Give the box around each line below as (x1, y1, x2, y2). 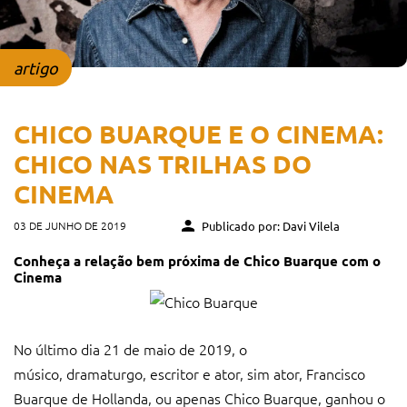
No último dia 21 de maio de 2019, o (14, 338, 247, 359)
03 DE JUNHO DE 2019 (14, 217, 126, 233)
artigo (14, 57, 58, 77)
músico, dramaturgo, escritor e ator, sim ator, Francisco (14, 362, 365, 383)
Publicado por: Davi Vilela (199, 217, 340, 233)
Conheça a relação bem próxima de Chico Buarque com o (14, 251, 381, 270)
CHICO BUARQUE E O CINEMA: (14, 116, 383, 149)
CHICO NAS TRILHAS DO (14, 146, 312, 179)
